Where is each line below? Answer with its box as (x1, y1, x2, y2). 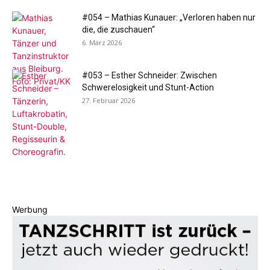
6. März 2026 (82, 38, 122, 47)
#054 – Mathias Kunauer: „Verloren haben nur (82, 13, 256, 22)
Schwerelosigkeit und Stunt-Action (82, 83, 214, 92)
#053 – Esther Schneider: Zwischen (82, 71, 217, 80)
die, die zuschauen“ (82, 25, 155, 34)
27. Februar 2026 (82, 96, 135, 105)
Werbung (12, 204, 48, 215)
